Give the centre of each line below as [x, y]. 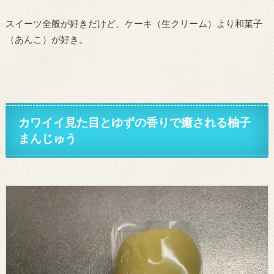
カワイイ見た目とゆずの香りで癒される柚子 [135, 122]
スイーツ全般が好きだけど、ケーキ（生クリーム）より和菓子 [134, 23]
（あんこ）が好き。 [46, 39]
